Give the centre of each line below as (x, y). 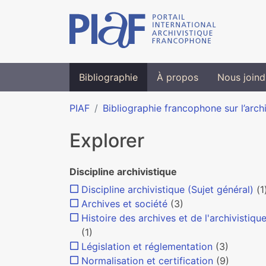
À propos (178, 77)
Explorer (107, 140)
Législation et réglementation (147, 246)
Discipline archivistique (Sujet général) (167, 189)
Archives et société (124, 204)
